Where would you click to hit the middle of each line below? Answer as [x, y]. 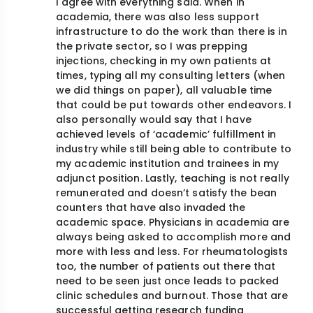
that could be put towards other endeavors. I [174, 105]
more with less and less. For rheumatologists [172, 252]
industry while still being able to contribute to [174, 149]
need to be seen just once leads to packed [168, 281]
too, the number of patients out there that [166, 267]
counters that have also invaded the [151, 208]
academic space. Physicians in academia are [173, 223]
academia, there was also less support [158, 17]
